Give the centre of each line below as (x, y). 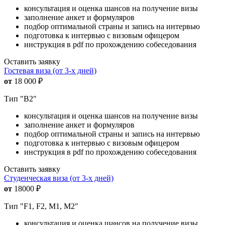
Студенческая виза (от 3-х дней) (59, 178)
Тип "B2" (20, 99)
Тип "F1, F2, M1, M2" (41, 206)
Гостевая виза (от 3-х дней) (50, 71)
